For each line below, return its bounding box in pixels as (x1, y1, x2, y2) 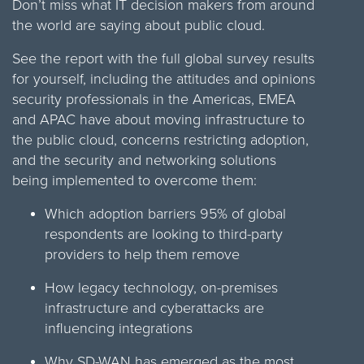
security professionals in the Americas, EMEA (12, 89, 296, 110)
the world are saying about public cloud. (12, 15, 265, 37)
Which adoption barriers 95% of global (45, 203, 286, 225)
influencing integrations (45, 318, 193, 340)
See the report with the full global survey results (12, 48, 314, 70)
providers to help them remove (45, 244, 240, 266)
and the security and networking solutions (12, 149, 276, 171)
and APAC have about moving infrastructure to (12, 109, 305, 131)
